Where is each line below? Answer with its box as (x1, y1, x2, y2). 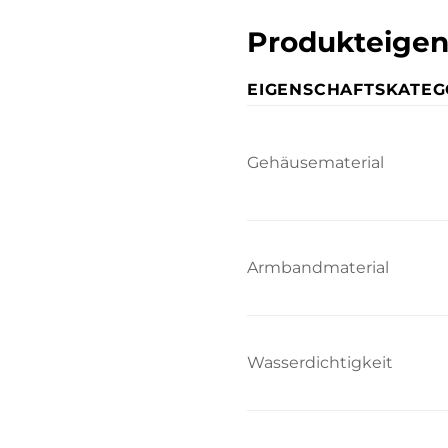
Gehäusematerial (247, 152, 384, 172)
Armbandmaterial (247, 257, 389, 277)
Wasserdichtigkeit (247, 352, 393, 372)
